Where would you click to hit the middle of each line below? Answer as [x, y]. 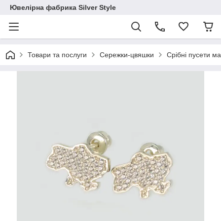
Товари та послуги [57, 55]
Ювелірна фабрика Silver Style [63, 7]
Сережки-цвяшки [127, 55]
